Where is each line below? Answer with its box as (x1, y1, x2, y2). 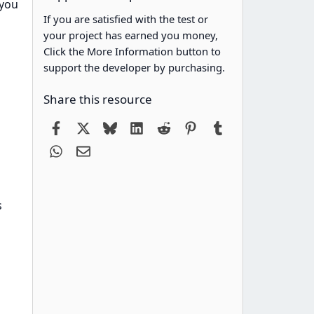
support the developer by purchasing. (43, 60, 226, 75)
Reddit (170, 118, 205, 135)
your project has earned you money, (43, 28, 219, 43)
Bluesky (116, 118, 157, 135)
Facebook (62, 118, 114, 135)
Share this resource (43, 91, 153, 108)
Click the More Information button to (43, 44, 221, 59)
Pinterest (197, 118, 246, 135)
